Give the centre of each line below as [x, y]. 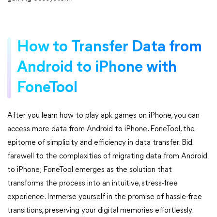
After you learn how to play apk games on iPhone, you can [103, 116]
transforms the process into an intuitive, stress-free [93, 183]
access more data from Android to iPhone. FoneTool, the [101, 129]
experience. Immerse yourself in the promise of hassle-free [105, 197]
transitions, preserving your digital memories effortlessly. [100, 210]
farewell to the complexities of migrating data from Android [107, 156]
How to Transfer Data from [109, 47]
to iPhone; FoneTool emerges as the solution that [90, 170]
